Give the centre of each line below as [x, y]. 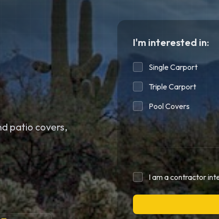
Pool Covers [169, 106]
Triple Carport [172, 87]
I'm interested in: [171, 42]
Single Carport [173, 67]
